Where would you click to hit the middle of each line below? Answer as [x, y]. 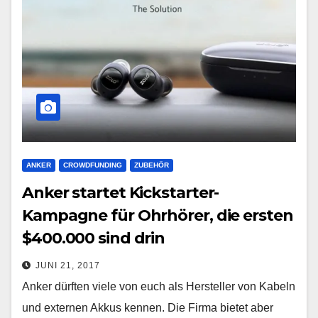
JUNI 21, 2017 [68, 265]
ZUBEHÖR [152, 165]
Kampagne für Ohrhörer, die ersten [158, 215]
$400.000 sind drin [94, 238]
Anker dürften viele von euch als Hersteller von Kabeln [159, 286]
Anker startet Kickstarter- [121, 192]
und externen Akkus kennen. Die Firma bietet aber [148, 307]
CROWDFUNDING [93, 165]
